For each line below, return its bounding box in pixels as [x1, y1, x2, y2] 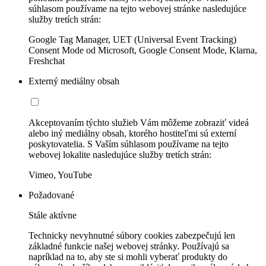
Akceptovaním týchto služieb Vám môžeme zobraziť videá [28, 118, 249, 128]
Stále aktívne [28, 210, 77, 221]
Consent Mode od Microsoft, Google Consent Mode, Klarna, [28, 45, 257, 56]
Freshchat [28, 56, 65, 66]
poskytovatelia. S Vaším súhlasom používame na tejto [28, 139, 229, 150]
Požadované [28, 190, 74, 201]
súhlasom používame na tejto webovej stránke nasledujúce [28, 4, 246, 14]
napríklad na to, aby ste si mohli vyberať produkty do [28, 252, 227, 262]
